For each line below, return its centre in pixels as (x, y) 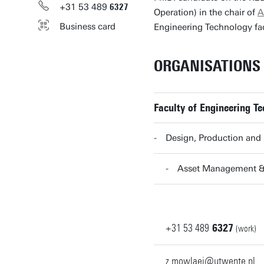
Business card (88, 27)
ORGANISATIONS (207, 66)
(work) (246, 229)
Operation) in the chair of (206, 12)
